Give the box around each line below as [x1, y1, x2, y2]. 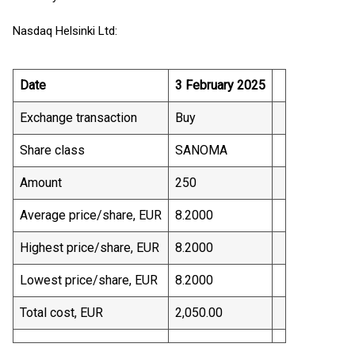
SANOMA [175, 143, 227, 158]
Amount [20, 175, 62, 190]
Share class [20, 143, 85, 158]
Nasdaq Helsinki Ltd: [13, 24, 117, 38]
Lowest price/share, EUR [20, 273, 158, 288]
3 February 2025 [175, 78, 265, 93]
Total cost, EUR [20, 305, 103, 320]
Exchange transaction [20, 110, 137, 125]
